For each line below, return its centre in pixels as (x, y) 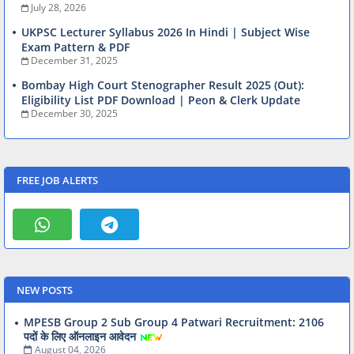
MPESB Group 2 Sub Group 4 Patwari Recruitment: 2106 (174, 322)
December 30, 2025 (74, 113)
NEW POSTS (45, 290)
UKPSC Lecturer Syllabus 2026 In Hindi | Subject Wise (166, 32)
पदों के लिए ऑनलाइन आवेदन (80, 336)
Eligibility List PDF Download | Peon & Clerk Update (161, 100)
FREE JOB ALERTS (57, 180)
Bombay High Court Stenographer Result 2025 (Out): (163, 85)
